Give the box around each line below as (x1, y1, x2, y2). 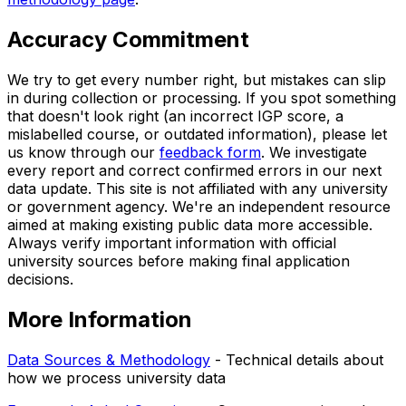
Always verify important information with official (7, 233, 336, 252)
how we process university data (7, 368, 226, 387)
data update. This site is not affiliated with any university (7, 179, 388, 198)
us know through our (7, 142, 159, 161)
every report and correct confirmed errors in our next (7, 160, 382, 179)
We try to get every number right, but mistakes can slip (7, 70, 386, 89)
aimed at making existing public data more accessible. (7, 215, 372, 234)
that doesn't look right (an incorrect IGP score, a (7, 106, 343, 125)
